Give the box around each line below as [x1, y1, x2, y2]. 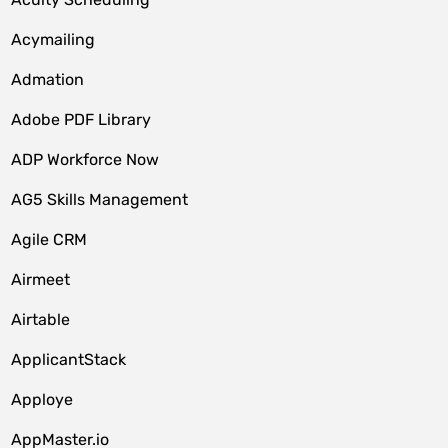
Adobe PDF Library [11, 110, 152, 129]
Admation [11, 70, 85, 89]
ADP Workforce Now [11, 150, 160, 169]
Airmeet [11, 270, 71, 289]
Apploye [11, 390, 74, 409]
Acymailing [11, 30, 96, 49]
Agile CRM [11, 230, 88, 249]
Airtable [11, 310, 71, 329]
